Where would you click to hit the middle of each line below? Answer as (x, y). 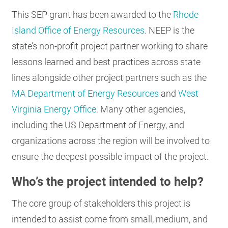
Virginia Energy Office (54, 109)
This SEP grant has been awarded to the (93, 14)
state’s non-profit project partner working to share (110, 46)
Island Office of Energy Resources (78, 30)
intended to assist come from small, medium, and (110, 219)
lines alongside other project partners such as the (109, 77)
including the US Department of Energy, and (98, 125)
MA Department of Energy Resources (85, 93)
